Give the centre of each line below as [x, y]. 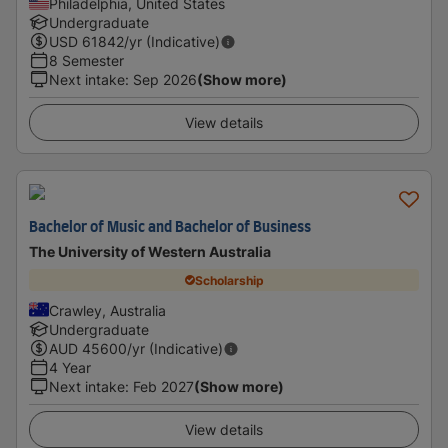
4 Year [70, 367]
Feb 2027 [163, 386]
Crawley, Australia [107, 310]
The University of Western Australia [150, 251]
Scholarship [229, 280]
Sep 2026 [165, 79]
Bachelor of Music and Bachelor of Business [170, 228]
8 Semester [86, 60]
